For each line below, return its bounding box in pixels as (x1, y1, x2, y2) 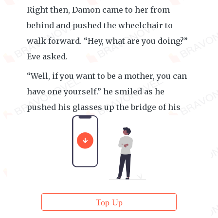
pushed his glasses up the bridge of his (27, 102, 181, 112)
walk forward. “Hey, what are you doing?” (27, 36, 188, 46)
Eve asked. (27, 52, 68, 61)
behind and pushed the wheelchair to (27, 20, 173, 30)
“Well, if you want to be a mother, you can (27, 71, 187, 81)
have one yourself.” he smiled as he (27, 87, 164, 96)
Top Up (95, 198, 123, 207)
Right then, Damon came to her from (27, 5, 170, 15)
